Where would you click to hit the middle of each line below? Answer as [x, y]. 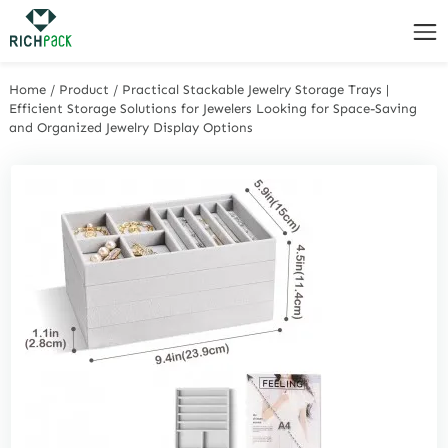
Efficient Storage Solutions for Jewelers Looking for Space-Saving [213, 108]
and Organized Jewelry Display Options [131, 127]
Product [84, 89]
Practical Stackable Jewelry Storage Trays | [256, 89]
